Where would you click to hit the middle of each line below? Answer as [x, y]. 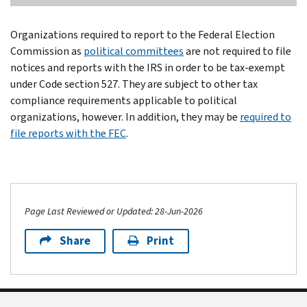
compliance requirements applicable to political [124, 100]
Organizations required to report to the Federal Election [143, 34]
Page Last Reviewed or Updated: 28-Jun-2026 [114, 211]
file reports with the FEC [68, 133]
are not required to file [237, 51]
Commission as [47, 51]
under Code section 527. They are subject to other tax [134, 84]
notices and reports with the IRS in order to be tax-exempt [148, 67]
